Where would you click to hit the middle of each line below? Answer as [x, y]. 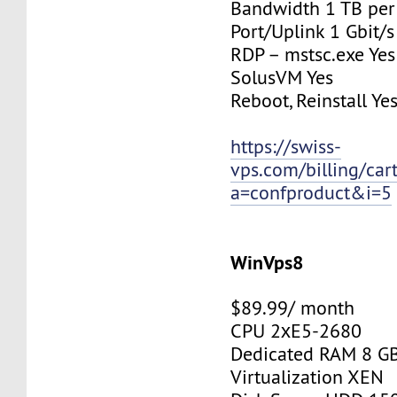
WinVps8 [267, 262]
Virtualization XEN [307, 377]
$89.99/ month [293, 307]
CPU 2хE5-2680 [296, 331]
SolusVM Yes [282, 77]
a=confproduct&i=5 [311, 192]
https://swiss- [286, 146]
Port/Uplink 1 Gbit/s [313, 31]
